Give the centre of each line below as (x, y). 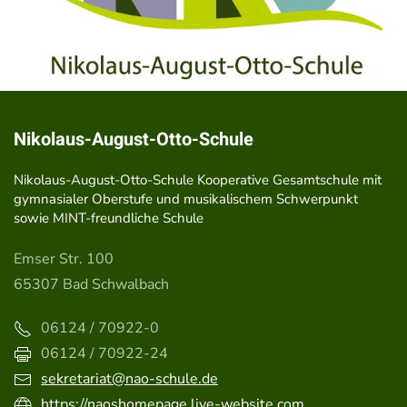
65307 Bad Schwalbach (91, 284)
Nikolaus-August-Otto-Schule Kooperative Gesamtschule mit (198, 180)
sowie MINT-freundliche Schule (109, 218)
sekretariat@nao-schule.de (129, 379)
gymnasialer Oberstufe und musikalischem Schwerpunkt (186, 199)
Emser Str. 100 (64, 259)
